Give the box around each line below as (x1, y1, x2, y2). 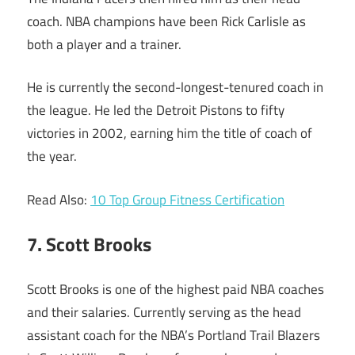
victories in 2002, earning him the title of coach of (27, 123, 312, 144)
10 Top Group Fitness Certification (90, 189, 284, 210)
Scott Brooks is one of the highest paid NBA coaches (27, 278, 324, 300)
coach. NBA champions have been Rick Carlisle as (27, 10, 306, 32)
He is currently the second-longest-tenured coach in (27, 77, 323, 98)
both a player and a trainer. (27, 33, 181, 55)
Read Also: (27, 189, 90, 210)
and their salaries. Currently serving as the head (27, 301, 301, 323)
